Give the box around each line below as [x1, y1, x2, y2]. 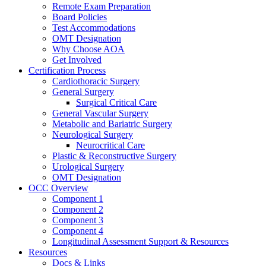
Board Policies [52, 11, 107, 22]
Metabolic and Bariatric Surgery [52, 118, 172, 129]
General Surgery [52, 86, 114, 97]
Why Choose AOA [52, 43, 125, 54]
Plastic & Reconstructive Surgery [52, 150, 176, 161]
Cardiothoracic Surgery [52, 75, 140, 86]
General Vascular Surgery [52, 107, 148, 118]
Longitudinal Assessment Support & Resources [52, 236, 229, 246]
